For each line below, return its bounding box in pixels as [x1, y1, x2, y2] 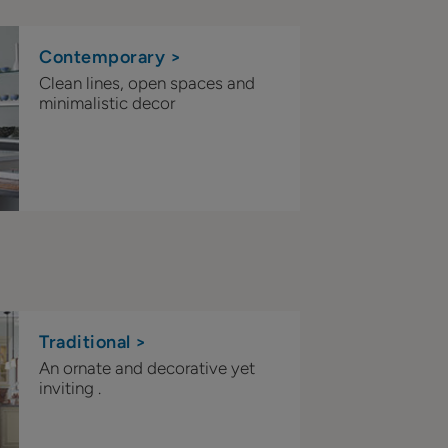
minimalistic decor [39, 93, 175, 114]
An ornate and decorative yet [39, 358, 255, 379]
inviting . [39, 378, 101, 399]
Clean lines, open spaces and [39, 73, 255, 94]
